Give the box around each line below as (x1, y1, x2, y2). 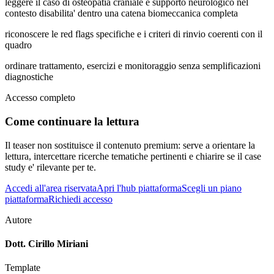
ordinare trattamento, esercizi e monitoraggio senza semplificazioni (5, 61, 261, 72)
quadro (5, 40, 32, 51)
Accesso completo (5, 92, 75, 103)
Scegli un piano (182, 182, 242, 193)
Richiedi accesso (48, 193, 113, 204)
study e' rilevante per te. (5, 161, 96, 172)
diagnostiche (5, 72, 53, 83)
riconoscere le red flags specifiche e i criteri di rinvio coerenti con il (5, 29, 262, 40)
